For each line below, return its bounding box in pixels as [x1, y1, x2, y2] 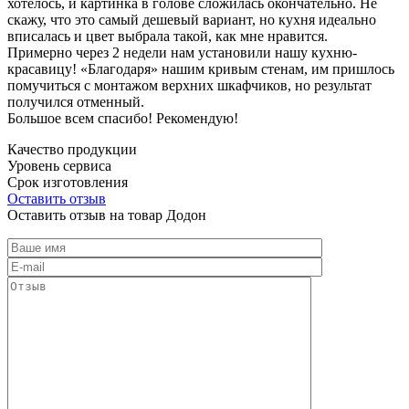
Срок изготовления [7, 173, 128, 190]
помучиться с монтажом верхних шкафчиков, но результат [7, 77, 372, 93]
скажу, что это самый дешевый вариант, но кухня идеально [7, 11, 376, 27]
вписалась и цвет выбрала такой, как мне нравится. [7, 27, 328, 44]
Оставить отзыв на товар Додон [7, 206, 206, 223]
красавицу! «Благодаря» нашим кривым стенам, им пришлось [7, 60, 394, 77]
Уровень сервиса [7, 157, 111, 173]
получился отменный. [7, 93, 144, 110]
